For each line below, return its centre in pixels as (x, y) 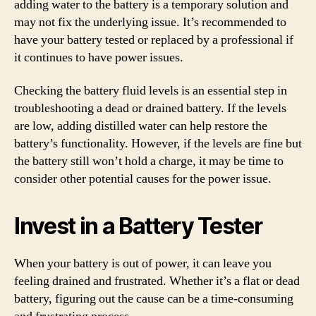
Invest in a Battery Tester (138, 226)
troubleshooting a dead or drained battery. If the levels (150, 108)
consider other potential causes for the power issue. (143, 179)
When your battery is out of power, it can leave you (143, 263)
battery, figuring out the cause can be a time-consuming (154, 299)
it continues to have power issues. (99, 57)
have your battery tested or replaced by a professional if (154, 39)
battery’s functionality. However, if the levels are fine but (158, 144)
